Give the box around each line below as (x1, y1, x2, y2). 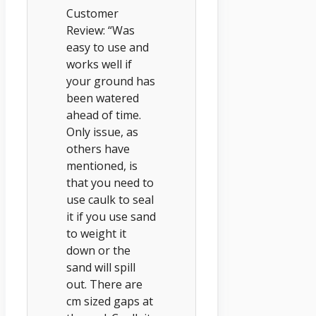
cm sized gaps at (66, 293, 153, 309)
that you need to (66, 174, 154, 190)
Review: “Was (66, 22, 135, 38)
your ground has (66, 73, 155, 89)
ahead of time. (66, 107, 141, 123)
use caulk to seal (66, 191, 154, 207)
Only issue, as (66, 123, 138, 140)
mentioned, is (66, 157, 138, 174)
